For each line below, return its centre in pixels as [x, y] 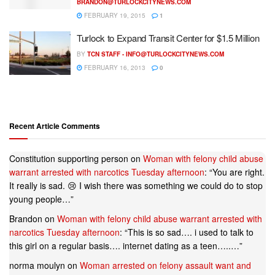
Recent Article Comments [55, 126]
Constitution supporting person [69, 159]
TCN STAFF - [107, 54]
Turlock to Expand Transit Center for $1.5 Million [168, 37]
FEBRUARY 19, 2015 [114, 15]
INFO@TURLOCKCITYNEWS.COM [175, 54]
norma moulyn [37, 265]
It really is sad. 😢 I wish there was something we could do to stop [136, 186]
